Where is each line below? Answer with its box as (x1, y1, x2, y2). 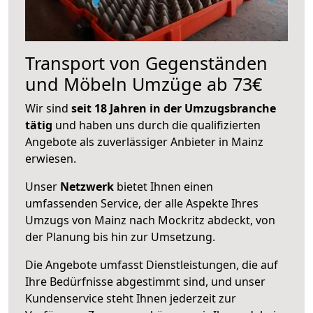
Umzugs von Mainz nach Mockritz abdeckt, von (25, 212, 275, 228)
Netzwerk (60, 178, 114, 194)
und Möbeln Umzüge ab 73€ (25, 71, 262, 96)
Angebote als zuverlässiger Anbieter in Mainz (25, 133, 263, 150)
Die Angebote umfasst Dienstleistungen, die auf (25, 256, 278, 272)
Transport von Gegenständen (25, 50, 268, 75)
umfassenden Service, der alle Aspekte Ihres (25, 195, 259, 211)
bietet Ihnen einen (114, 178, 213, 194)
